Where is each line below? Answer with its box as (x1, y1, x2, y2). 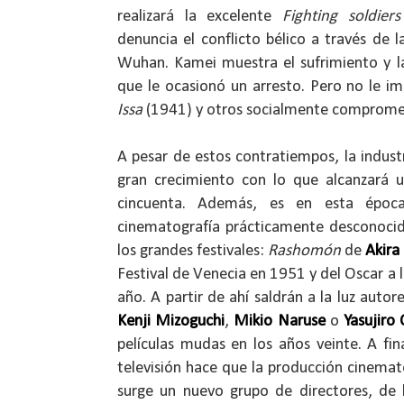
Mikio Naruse (234, 312, 326, 330)
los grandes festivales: (117, 242, 269, 260)
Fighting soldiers (282, 7, 400, 25)
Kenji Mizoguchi (117, 312, 225, 330)
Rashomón (268, 242, 342, 260)
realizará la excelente (117, 7, 282, 25)
